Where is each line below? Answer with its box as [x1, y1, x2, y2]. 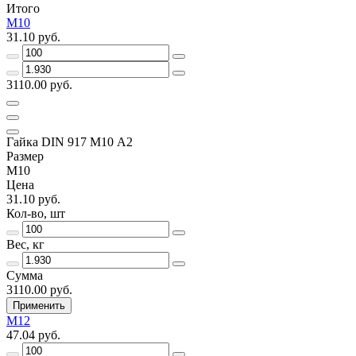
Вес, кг [6, 237, 44, 251]
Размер [6, 149, 44, 163]
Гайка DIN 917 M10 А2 [6, 134, 133, 149]
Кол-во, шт [6, 206, 65, 220]
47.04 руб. [6, 327, 60, 342]
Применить [13, 299, 65, 311]
